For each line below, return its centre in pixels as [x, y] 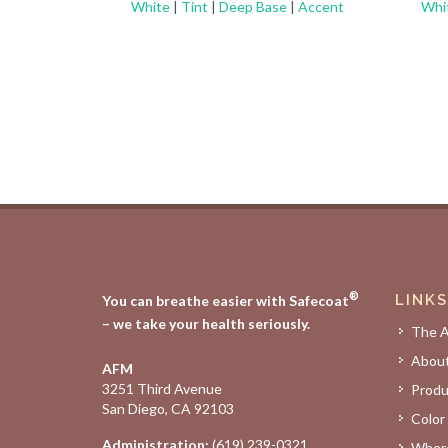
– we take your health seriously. [206, 323]
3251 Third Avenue [162, 388]
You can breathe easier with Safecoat [225, 300]
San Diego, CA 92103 [168, 408]
